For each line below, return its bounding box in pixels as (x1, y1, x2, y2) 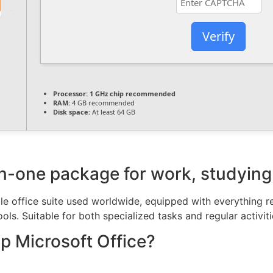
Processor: (53, 88, 88, 98)
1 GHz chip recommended (88, 88, 175, 98)
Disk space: (53, 107, 90, 116)
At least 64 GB (90, 107, 135, 116)
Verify (202, 28, 235, 45)
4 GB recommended (70, 97, 135, 107)
